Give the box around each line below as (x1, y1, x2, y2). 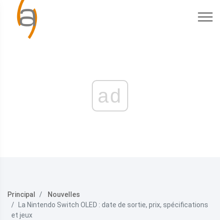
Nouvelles (48, 191, 80, 198)
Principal (7, 191, 35, 198)
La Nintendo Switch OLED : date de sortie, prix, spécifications (18, 201, 208, 209)
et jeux (11, 211, 32, 219)
